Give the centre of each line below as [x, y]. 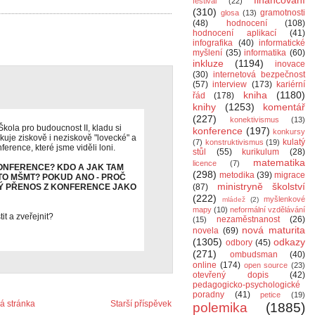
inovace [290, 64]
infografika [213, 43]
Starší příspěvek [141, 304]
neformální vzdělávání [268, 210]
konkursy [289, 131]
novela [206, 231]
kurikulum [261, 152]
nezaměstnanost [248, 219]
